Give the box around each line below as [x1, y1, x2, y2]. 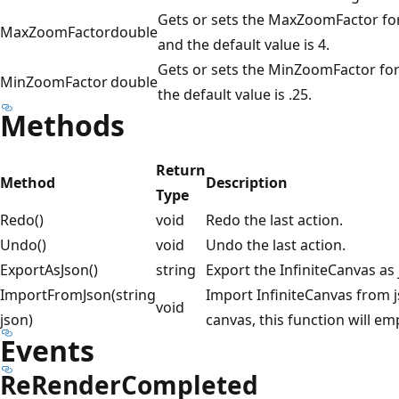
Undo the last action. [206, 235, 346, 256]
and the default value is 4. [158, 35, 330, 55]
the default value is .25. [158, 85, 312, 105]
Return [156, 160, 206, 181]
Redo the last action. [206, 210, 343, 231]
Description [206, 173, 288, 193]
